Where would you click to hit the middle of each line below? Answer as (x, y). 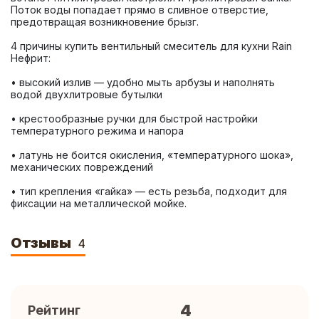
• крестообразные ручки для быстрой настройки (134, 119)
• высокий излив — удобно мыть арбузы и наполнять (143, 82)
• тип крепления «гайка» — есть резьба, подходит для (149, 191)
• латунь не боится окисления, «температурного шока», (152, 155)
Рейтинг (54, 310)
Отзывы (42, 243)
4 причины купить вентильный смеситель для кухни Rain (151, 46)
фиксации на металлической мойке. (99, 203)
